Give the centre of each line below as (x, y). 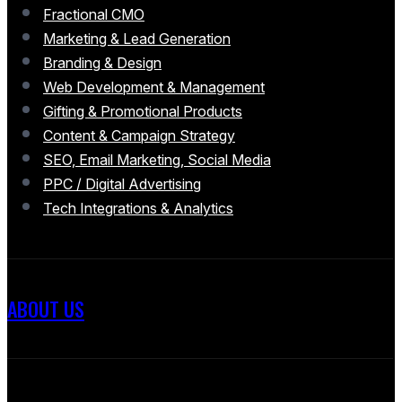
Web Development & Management (154, 87)
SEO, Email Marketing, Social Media (157, 159)
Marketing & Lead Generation (137, 38)
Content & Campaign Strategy (139, 135)
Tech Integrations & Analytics (138, 208)
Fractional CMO (94, 14)
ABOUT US (46, 309)
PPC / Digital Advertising (122, 184)
